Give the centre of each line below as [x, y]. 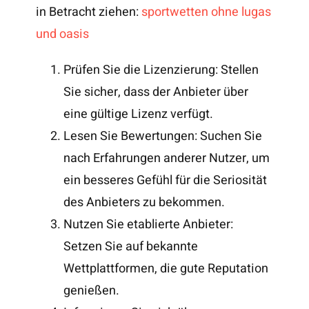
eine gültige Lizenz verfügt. [139, 114]
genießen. [92, 290]
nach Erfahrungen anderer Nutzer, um [167, 158]
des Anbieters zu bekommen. [144, 202]
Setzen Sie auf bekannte [131, 246]
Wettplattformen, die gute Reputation [166, 268]
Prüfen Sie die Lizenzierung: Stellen [161, 70]
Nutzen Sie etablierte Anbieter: [149, 224]
